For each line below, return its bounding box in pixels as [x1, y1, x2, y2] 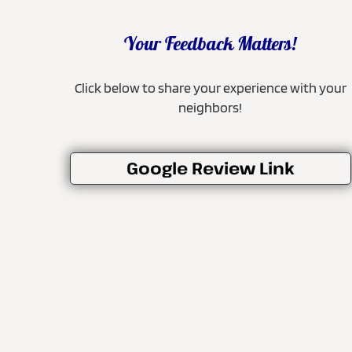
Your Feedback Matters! [124, 30, 297, 61]
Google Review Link [126, 156, 295, 179]
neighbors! [178, 98, 243, 115]
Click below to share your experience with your [74, 79, 346, 96]
